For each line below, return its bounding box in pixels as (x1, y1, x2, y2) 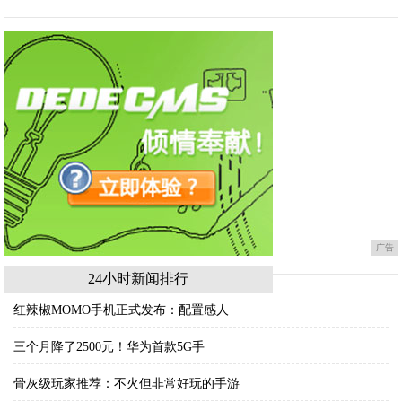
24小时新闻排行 (88, 271, 189, 286)
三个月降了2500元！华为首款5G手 (13, 340, 205, 354)
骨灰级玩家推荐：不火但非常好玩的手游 (13, 377, 240, 390)
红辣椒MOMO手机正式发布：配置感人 (13, 303, 230, 317)
